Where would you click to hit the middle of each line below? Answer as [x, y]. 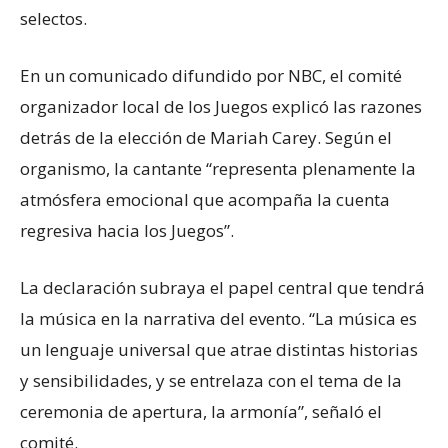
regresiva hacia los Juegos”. [127, 230]
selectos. [53, 18]
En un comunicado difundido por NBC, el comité [211, 75]
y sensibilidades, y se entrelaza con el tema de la [211, 380]
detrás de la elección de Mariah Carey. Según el [206, 137]
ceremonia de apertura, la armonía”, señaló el [201, 411]
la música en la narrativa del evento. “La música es [218, 318]
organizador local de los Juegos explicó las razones [221, 106]
